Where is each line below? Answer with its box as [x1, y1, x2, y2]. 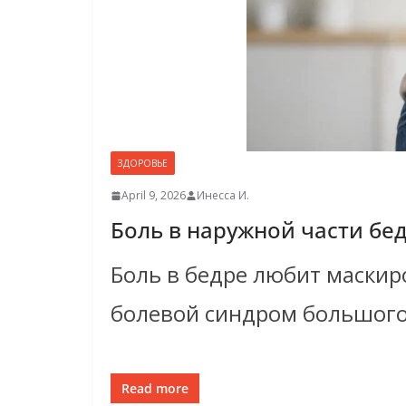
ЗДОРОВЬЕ [118, 157, 168, 169]
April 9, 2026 [121, 188, 186, 203]
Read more [121, 380, 188, 397]
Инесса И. [197, 188, 249, 203]
